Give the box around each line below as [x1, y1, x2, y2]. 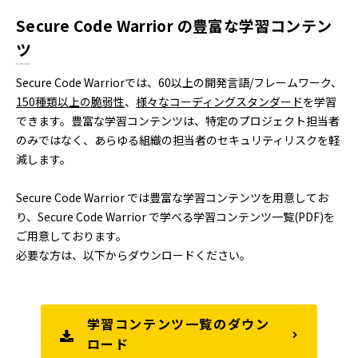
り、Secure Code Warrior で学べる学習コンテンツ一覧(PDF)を [16, 209, 335, 225]
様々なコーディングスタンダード [136, 93, 303, 110]
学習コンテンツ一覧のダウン [86, 314, 270, 334]
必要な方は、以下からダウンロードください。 [16, 247, 251, 264]
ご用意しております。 [16, 228, 127, 245]
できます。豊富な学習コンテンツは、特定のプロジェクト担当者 [16, 113, 340, 129]
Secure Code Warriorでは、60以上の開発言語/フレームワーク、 [16, 74, 342, 91]
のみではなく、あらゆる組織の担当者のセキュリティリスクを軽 [16, 132, 340, 149]
